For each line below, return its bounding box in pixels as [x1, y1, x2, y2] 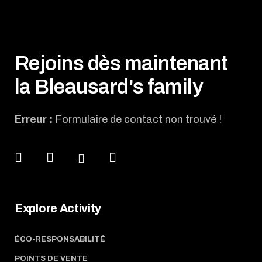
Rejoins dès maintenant [15, 52, 228, 75]
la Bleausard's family [15, 75, 203, 98]
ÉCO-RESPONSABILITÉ [15, 235, 105, 244]
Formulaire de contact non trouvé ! [53, 113, 222, 126]
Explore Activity [15, 202, 102, 215]
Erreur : [15, 113, 53, 126]
